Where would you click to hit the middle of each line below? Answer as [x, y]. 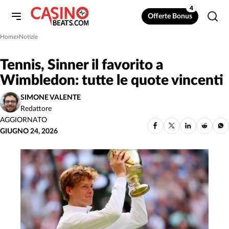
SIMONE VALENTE [51, 98]
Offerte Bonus [170, 16]
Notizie [28, 37]
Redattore [36, 109]
